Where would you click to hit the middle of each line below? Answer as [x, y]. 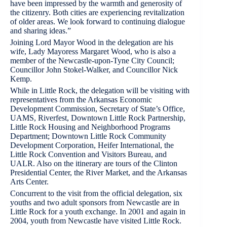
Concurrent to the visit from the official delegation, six [96, 193]
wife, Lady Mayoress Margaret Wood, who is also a [93, 51]
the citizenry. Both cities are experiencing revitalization [97, 12]
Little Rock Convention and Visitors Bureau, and [88, 154]
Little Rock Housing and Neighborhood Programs [90, 127]
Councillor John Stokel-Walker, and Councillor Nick [94, 69]
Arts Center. [30, 181]
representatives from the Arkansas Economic [81, 99]
